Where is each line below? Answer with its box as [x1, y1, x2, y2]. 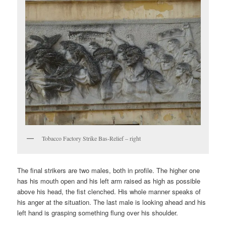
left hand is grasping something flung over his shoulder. [17, 207, 179, 217]
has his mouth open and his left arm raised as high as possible [17, 176, 201, 186]
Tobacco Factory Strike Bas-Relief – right [42, 134, 141, 143]
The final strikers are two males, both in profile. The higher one [17, 165, 200, 175]
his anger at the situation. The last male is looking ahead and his [17, 197, 206, 207]
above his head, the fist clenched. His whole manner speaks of [17, 186, 201, 196]
